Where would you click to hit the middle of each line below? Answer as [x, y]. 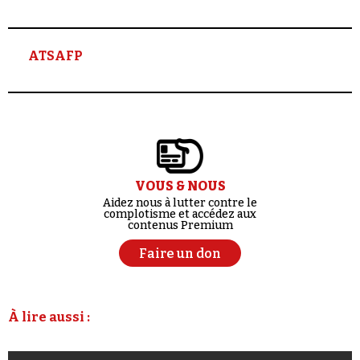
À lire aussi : [49, 317]
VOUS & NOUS [180, 186]
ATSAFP [55, 56]
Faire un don [180, 253]
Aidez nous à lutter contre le [180, 202]
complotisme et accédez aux [180, 214]
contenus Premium [180, 225]
